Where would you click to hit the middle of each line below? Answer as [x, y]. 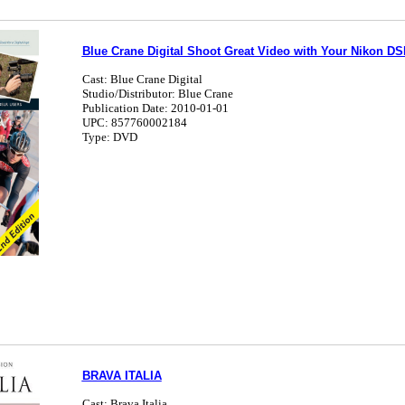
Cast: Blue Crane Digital [142, 79]
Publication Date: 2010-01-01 [155, 108]
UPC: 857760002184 [134, 122]
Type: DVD [109, 137]
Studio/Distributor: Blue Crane [157, 94]
